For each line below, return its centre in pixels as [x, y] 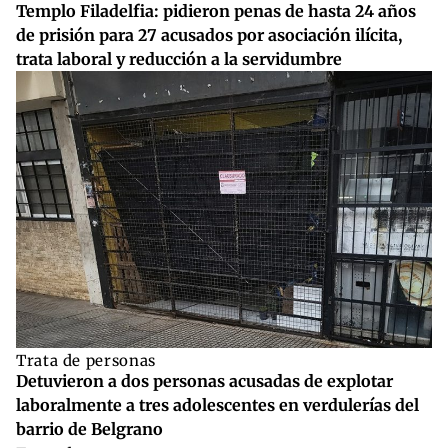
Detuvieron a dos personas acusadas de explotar [204, 381]
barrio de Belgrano [89, 429]
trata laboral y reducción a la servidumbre [179, 59]
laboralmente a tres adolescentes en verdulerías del [217, 405]
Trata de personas [86, 361]
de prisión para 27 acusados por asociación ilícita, [209, 35]
